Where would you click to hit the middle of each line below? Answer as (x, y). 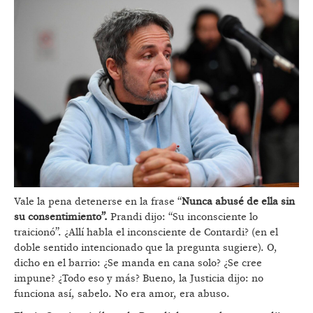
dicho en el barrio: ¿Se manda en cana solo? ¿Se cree (138, 263)
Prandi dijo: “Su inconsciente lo (183, 217)
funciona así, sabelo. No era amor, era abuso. (122, 293)
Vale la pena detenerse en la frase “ (98, 201)
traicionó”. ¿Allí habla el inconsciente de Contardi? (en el (146, 232)
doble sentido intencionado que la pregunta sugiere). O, (146, 247)
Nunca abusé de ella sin (238, 201)
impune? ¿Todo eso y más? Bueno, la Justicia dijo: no (139, 278)
